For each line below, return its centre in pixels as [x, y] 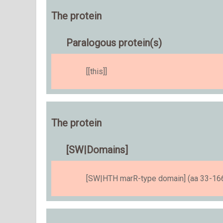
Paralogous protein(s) [114, 43]
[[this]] [97, 71]
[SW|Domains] [97, 150]
